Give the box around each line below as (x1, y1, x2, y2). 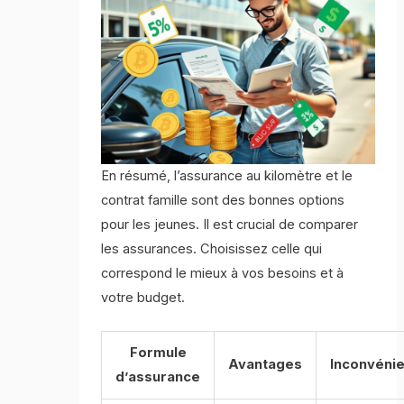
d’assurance (115, 369, 201, 386)
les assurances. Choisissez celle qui (101, 240, 323, 257)
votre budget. (101, 289, 186, 306)
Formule (129, 344, 187, 362)
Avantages (228, 356, 303, 373)
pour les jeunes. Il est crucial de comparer (101, 216, 359, 233)
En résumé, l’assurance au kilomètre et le (101, 167, 353, 184)
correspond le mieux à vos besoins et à (101, 264, 344, 281)
